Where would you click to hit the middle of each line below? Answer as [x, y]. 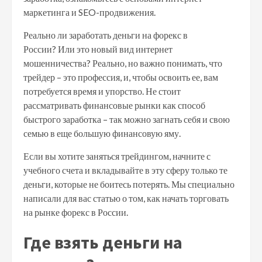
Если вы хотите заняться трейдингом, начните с [117, 156]
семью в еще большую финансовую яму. [102, 133]
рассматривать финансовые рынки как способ [114, 105]
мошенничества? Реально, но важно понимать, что [123, 63]
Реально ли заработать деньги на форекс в [106, 35]
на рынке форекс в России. [77, 212]
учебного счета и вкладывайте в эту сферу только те [125, 170]
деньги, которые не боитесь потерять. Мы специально [129, 184]
